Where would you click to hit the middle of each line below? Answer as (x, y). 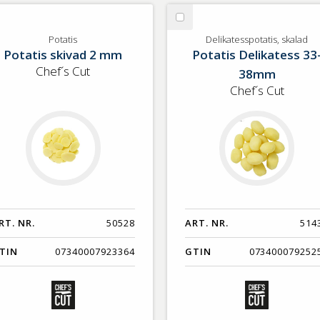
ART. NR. (207, 223)
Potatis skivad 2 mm (63, 54)
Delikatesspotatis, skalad (257, 39)
